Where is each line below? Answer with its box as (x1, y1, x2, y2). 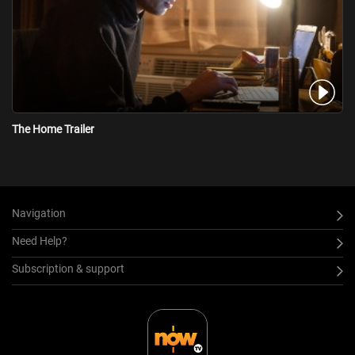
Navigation (12, 207, 66, 220)
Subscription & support (12, 262, 124, 276)
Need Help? (12, 235, 67, 248)
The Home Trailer (12, 123, 94, 136)
